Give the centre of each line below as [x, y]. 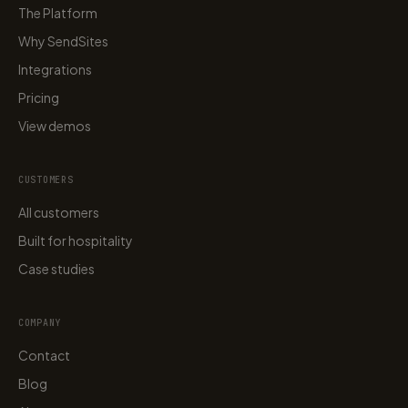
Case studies [56, 269]
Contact [44, 355]
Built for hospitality [76, 240]
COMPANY [40, 323]
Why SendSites [63, 41]
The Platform [58, 13]
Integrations [55, 69]
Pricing [39, 97]
